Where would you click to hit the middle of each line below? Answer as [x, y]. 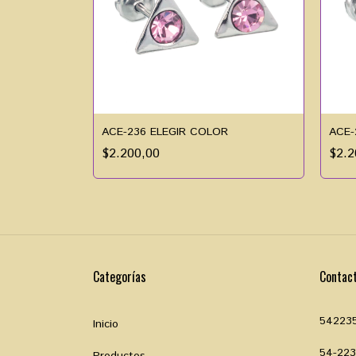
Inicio [106, 324]
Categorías [120, 276]
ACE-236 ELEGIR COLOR [165, 132]
